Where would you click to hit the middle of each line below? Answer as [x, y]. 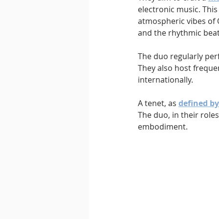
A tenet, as [158, 103]
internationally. [165, 80]
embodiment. [163, 127]
